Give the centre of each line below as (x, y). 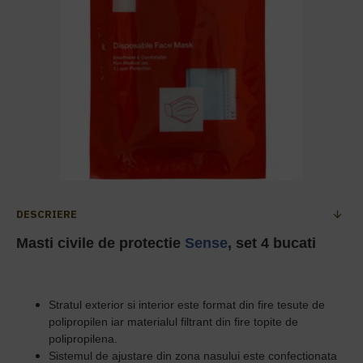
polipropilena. (83, 339)
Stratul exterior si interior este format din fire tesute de (187, 305)
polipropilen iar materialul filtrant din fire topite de (173, 322)
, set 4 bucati (272, 243)
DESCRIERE (47, 214)
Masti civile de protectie (100, 243)
